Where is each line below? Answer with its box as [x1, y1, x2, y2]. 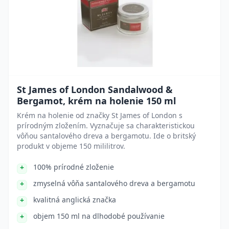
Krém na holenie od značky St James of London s [17, 110, 182, 120]
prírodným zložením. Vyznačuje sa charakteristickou [17, 121, 195, 130]
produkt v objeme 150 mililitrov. [17, 141, 125, 151]
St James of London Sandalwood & [17, 83, 173, 96]
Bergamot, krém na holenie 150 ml [17, 95, 176, 107]
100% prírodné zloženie [33, 162, 114, 172]
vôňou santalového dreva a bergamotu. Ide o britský [17, 131, 196, 141]
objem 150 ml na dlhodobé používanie [33, 211, 165, 221]
